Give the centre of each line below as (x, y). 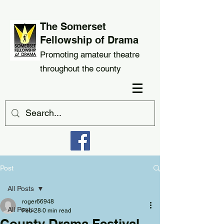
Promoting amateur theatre (90, 54)
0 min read (57, 210)
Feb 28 (31, 210)
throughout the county (80, 68)
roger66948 (38, 201)
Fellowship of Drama (89, 40)
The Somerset (73, 26)
